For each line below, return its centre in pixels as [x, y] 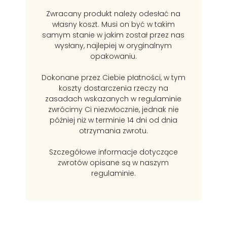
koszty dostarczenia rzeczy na [113, 88]
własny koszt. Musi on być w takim [113, 25]
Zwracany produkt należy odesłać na [113, 14]
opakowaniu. [113, 56]
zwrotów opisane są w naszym [113, 163]
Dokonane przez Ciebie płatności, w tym [113, 78]
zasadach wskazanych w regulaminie [113, 99]
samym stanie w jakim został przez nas [113, 35]
